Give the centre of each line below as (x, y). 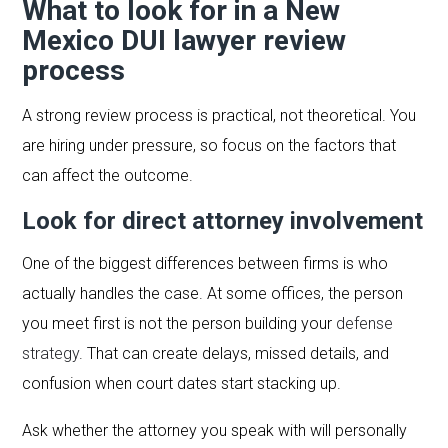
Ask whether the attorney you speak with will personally (215, 430)
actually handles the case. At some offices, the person (213, 293)
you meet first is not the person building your (179, 323)
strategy (51, 353)
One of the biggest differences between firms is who (205, 263)
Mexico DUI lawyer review (184, 40)
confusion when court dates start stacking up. (182, 383)
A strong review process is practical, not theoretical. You (219, 115)
